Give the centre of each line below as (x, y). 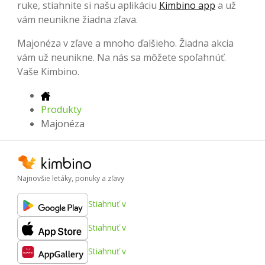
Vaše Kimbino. (48, 72)
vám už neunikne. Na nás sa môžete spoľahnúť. (122, 58)
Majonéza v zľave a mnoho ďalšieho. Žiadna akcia (125, 43)
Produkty (61, 110)
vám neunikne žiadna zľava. (77, 20)
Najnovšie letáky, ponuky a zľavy (71, 179)
